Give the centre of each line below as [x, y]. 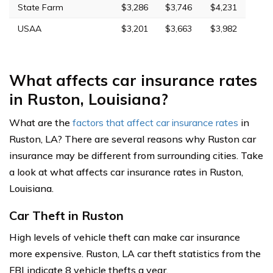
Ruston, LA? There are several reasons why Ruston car [133, 139]
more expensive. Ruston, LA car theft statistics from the [135, 254]
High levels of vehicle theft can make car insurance [125, 237]
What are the [41, 123]
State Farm [41, 8]
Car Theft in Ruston [66, 216]
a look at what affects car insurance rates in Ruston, [126, 172]
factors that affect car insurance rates [155, 123]
